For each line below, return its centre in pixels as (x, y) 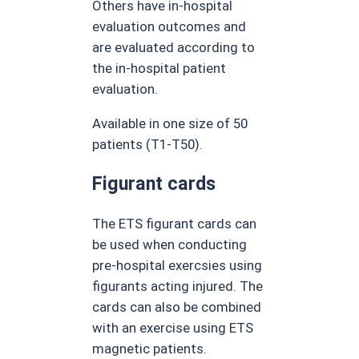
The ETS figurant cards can (175, 224)
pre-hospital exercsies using (177, 266)
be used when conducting (170, 245)
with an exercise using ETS (173, 328)
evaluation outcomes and (169, 26)
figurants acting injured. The (178, 286)
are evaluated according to (174, 47)
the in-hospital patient (159, 68)
